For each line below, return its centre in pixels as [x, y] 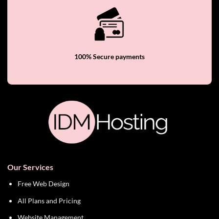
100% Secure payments [109, 57]
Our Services [30, 167]
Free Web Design [43, 183]
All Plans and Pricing [49, 200]
